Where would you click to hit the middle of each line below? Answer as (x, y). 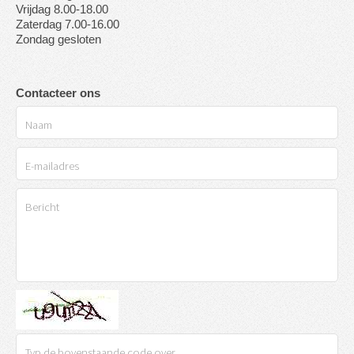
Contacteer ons (58, 93)
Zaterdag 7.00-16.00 (68, 24)
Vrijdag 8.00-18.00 (62, 9)
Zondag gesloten (58, 39)
